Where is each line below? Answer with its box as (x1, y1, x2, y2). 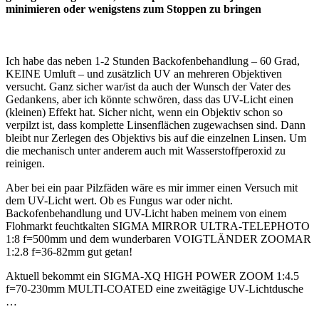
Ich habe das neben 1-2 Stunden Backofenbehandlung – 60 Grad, (6, 54, 300, 67)
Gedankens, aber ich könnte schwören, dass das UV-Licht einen (6, 93, 293, 105)
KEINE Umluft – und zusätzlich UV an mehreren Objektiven (6, 67, 282, 80)
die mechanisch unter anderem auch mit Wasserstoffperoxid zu (6, 144, 286, 157)
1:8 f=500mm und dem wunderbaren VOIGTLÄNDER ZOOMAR (6, 232, 311, 245)
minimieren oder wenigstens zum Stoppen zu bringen (6, 2, 261, 15)
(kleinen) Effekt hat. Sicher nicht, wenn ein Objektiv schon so (6, 105, 283, 118)
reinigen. (6, 157, 45, 169)
